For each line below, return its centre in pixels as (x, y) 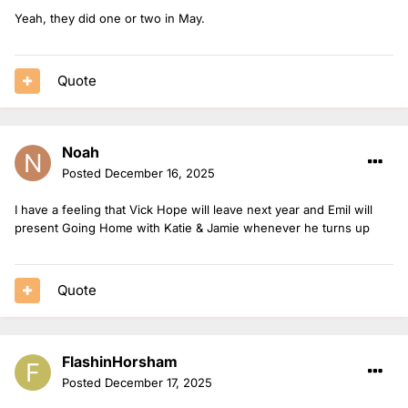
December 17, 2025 (158, 382)
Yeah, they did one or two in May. (110, 18)
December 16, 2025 (160, 173)
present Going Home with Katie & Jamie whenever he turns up (192, 227)
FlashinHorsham (120, 361)
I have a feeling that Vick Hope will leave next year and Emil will (194, 209)
